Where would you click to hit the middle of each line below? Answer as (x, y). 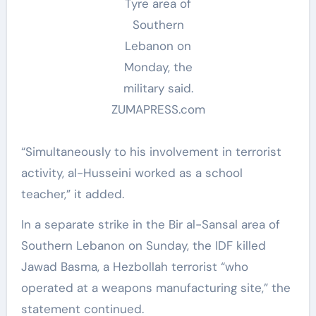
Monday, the (158, 67)
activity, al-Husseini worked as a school (132, 173)
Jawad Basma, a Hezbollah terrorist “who (134, 267)
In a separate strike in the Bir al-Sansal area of (150, 224)
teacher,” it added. (72, 194)
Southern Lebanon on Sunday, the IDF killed (143, 245)
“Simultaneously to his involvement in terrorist (151, 152)
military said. (158, 88)
